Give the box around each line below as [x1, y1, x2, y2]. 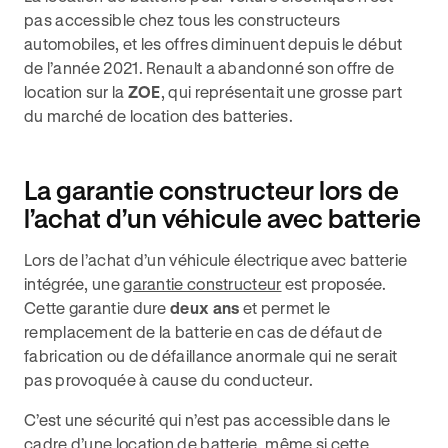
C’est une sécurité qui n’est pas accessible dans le [24, 410, 391, 429]
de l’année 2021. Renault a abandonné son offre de [24, 58, 395, 77]
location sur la [24, 82, 128, 101]
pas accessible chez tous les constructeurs [24, 10, 341, 29]
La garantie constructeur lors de [24, 175, 399, 205]
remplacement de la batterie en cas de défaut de [24, 322, 383, 341]
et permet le [239, 298, 331, 317]
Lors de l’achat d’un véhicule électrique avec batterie [24, 250, 408, 269]
